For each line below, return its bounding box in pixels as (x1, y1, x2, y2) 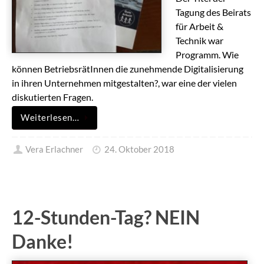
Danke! (12, 230, 74, 253)
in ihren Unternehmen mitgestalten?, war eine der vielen (12, 77, 237, 89)
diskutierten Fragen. (12, 91, 93, 103)
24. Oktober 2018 (104, 144, 174, 155)
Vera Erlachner (25, 144, 84, 155)
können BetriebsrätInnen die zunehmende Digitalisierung (12, 63, 243, 75)
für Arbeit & (176, 21, 223, 32)
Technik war (176, 35, 223, 47)
